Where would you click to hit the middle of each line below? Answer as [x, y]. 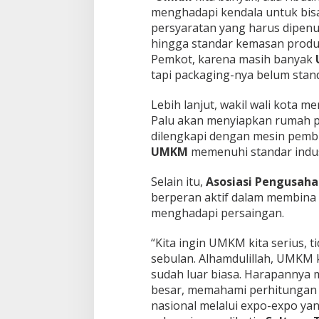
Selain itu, [178, 182]
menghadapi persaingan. [217, 213]
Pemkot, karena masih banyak [233, 59]
